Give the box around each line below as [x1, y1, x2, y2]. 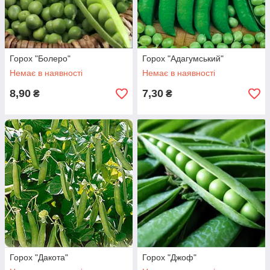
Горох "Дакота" [10, 253, 68, 262]
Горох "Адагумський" [142, 54, 224, 63]
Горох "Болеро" [10, 54, 71, 63]
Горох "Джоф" [142, 253, 196, 262]
